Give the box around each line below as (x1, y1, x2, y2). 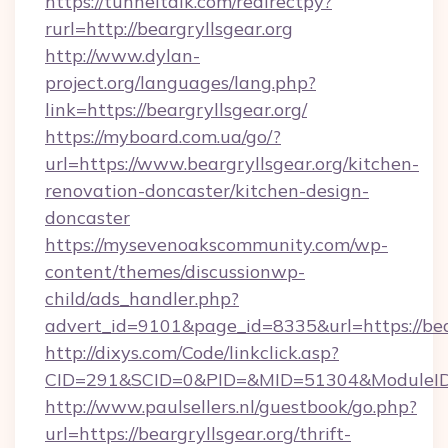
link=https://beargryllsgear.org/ (45, 98, 307, 121)
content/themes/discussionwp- (45, 260, 305, 283)
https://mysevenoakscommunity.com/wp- (45, 233, 388, 256)
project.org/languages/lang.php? (45, 71, 316, 94)
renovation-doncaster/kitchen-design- (45, 179, 369, 202)
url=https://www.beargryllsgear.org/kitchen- (45, 152, 419, 175)
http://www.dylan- (45, 44, 200, 67)
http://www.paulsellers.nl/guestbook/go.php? (45, 395, 417, 418)
